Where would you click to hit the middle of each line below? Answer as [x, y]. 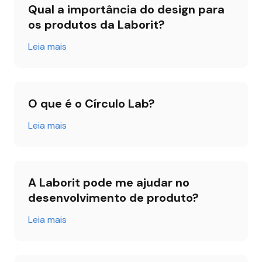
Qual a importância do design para [126, 9]
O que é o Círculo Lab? [92, 104]
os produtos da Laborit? [96, 25]
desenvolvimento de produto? [113, 198]
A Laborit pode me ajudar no [109, 182]
